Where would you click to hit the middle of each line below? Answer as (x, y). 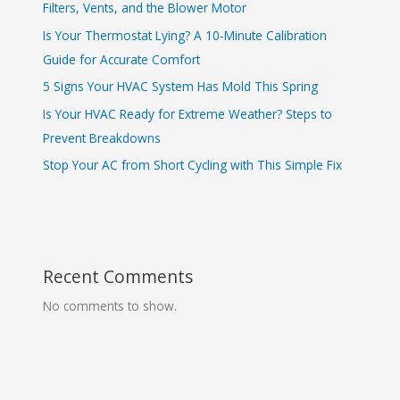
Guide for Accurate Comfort (122, 59)
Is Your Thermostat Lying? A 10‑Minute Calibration (185, 35)
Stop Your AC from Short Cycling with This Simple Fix (193, 164)
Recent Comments (118, 276)
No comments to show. (110, 305)
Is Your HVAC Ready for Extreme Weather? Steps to (188, 113)
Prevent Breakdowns (102, 137)
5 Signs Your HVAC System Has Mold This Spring (181, 87)
